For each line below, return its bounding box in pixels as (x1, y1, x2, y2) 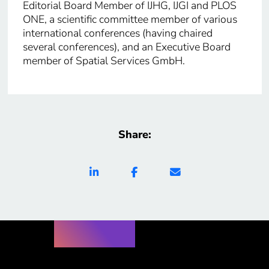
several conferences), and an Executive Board (22, 39, 231, 54)
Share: (118, 127, 151, 142)
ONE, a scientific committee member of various (22, 11, 237, 26)
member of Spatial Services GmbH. (22, 53, 185, 68)
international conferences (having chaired (22, 25, 213, 40)
